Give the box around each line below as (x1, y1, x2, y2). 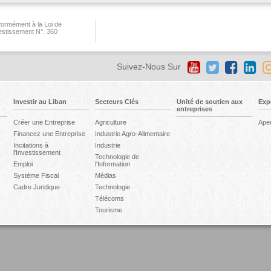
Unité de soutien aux (176, 98, 243, 105)
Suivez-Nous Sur (116, 61, 181, 71)
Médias (94, 172, 116, 179)
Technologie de (94, 153, 139, 160)
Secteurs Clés (94, 98, 139, 105)
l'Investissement (13, 149, 60, 156)
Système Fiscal (13, 172, 59, 179)
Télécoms (94, 195, 124, 202)
